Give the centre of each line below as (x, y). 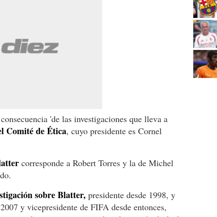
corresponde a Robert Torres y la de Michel (96, 163)
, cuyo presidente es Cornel (114, 131)
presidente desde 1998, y (131, 194)
